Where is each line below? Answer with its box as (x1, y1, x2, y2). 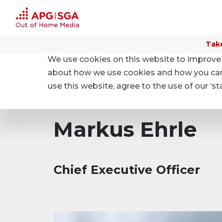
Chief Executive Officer (54, 163, 200, 177)
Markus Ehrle (54, 116, 197, 142)
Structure (124, 60, 162, 69)
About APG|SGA (53, 60, 110, 69)
